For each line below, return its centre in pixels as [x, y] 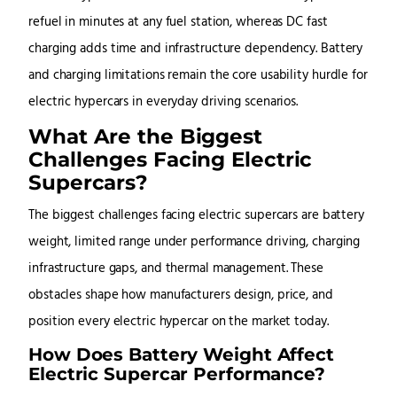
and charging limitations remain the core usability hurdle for [198, 76]
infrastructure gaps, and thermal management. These [176, 269]
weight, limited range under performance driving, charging [195, 243]
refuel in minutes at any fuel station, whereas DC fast [178, 23]
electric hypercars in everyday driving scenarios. [163, 103]
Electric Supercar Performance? [177, 374]
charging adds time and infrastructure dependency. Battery [196, 50]
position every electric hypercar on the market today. [179, 323]
